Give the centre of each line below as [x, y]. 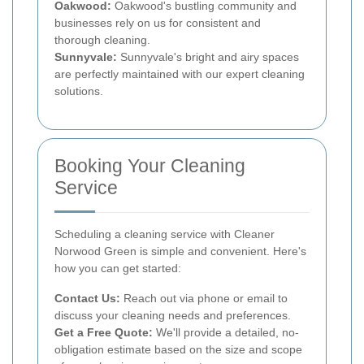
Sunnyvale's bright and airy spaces [208, 56]
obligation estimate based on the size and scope [178, 349]
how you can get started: [118, 268]
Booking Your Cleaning [150, 165]
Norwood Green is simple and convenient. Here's [180, 251]
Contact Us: [87, 298]
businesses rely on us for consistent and [158, 22]
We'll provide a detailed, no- [226, 332]
